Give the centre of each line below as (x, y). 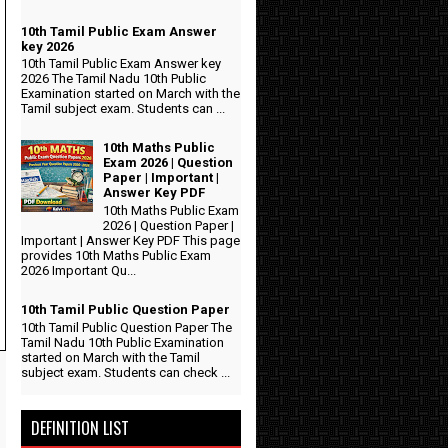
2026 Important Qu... (78, 270)
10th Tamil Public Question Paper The (126, 327)
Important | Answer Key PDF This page (130, 240)
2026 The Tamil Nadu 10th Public (113, 79)
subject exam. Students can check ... (125, 372)
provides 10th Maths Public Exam (116, 255)
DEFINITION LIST (80, 427)
